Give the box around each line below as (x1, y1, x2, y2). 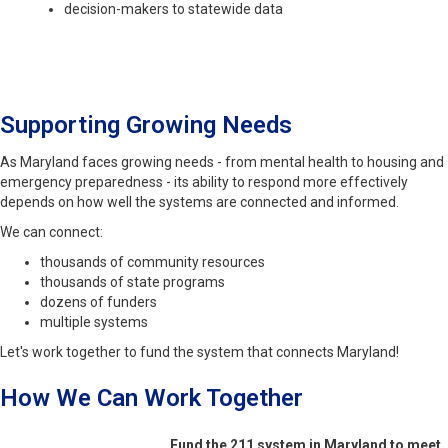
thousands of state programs (40, 274, 225, 291)
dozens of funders (40, 294, 157, 311)
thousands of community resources (40, 254, 265, 271)
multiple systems (40, 314, 148, 331)
